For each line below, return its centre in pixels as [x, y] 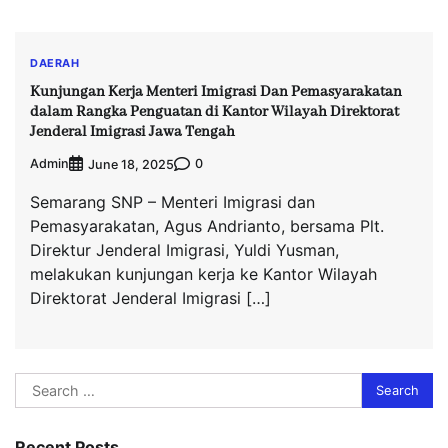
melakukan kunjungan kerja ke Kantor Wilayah [203, 273]
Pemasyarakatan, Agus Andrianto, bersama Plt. [207, 225]
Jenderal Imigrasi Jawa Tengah [132, 131]
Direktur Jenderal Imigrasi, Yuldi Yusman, [184, 249]
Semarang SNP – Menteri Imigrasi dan [172, 201]
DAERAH [54, 63]
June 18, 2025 [131, 164]
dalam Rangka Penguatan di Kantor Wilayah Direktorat [214, 111]
